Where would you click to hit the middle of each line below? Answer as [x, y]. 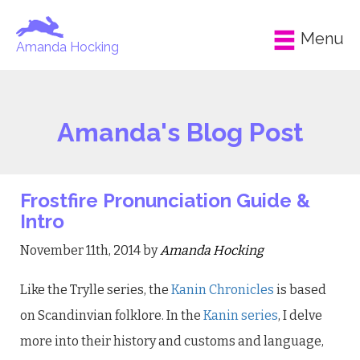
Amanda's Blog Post [180, 132]
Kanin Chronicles [221, 290]
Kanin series [241, 315]
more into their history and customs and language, [172, 341]
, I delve [300, 315]
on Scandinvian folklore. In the [112, 315]
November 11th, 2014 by [90, 250]
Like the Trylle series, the [94, 290]
